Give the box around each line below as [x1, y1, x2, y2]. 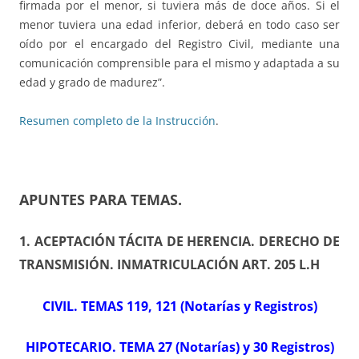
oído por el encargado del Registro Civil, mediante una [19, 36, 340, 52]
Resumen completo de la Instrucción [19, 113, 216, 129]
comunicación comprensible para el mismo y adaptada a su [19, 55, 340, 71]
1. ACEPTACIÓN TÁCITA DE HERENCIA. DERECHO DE [19, 232, 340, 251]
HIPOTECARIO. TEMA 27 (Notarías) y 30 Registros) [25, 338, 334, 357]
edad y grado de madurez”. [19, 75, 165, 91]
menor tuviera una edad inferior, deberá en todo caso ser [19, 17, 340, 33]
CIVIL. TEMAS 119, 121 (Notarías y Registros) [42, 297, 317, 316]
